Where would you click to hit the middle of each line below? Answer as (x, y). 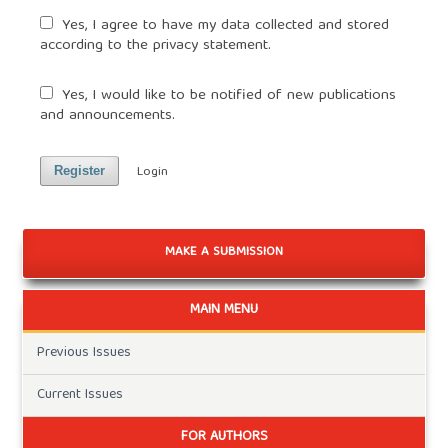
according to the (96, 45)
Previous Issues (83, 353)
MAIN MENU (224, 309)
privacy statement (210, 45)
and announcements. (107, 115)
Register (79, 170)
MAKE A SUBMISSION (224, 253)
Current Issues (79, 395)
